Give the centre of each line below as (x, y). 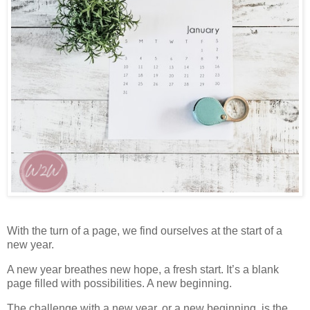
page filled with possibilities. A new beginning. (119, 284)
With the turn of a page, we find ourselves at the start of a (145, 231)
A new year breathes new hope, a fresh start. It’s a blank (143, 270)
